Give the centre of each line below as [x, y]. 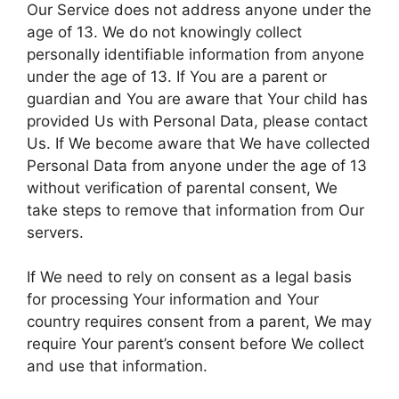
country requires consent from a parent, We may [199, 322]
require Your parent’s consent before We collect [195, 344]
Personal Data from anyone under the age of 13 [197, 165]
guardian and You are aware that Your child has [197, 98]
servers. [55, 232]
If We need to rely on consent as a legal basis [189, 277]
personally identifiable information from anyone [195, 54]
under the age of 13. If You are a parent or [177, 76]
